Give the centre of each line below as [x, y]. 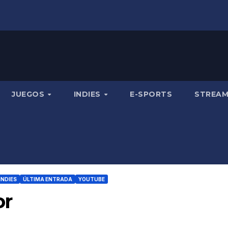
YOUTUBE [92, 179]
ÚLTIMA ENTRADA [48, 179]
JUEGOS [29, 94]
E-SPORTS [151, 94]
